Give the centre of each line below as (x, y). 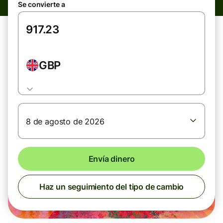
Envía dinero (111, 159)
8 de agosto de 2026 (65, 121)
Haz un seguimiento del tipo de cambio (111, 187)
